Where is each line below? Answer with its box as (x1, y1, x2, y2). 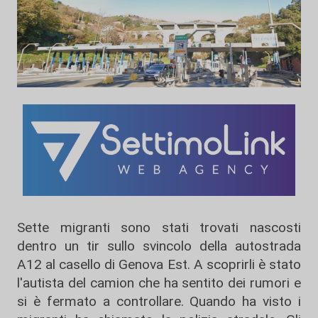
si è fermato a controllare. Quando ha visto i (17, 293, 301, 310)
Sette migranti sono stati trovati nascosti (17, 219, 301, 236)
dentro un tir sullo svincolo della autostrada (17, 238, 301, 255)
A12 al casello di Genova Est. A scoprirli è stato (17, 256, 301, 273)
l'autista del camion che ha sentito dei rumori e (17, 275, 301, 292)
